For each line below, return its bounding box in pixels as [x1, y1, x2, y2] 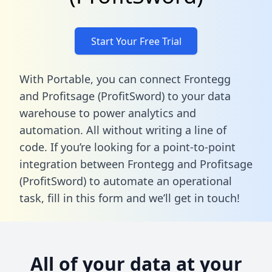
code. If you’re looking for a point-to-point [19, 139, 236, 154]
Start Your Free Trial [90, 34, 182, 48]
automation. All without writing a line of [19, 122, 226, 137]
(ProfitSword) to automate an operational [19, 173, 232, 188]
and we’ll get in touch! [123, 190, 240, 205]
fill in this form [47, 190, 123, 205]
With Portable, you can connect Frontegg [19, 71, 231, 86]
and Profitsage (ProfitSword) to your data [19, 88, 231, 103]
